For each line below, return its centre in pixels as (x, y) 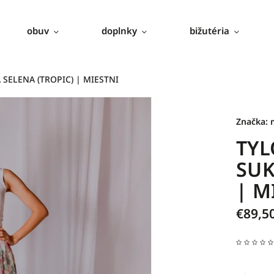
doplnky (119, 31)
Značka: (253, 121)
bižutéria (209, 31)
